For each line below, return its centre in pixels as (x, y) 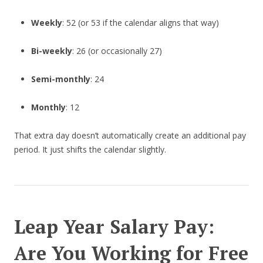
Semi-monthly (60, 79)
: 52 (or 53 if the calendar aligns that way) (140, 23)
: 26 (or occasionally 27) (117, 51)
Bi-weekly (51, 51)
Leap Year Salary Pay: (114, 227)
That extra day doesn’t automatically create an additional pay (130, 136)
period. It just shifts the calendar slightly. (90, 150)
